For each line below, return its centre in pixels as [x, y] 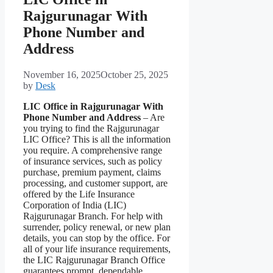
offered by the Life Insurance [79, 194]
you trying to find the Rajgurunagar [91, 129]
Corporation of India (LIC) [75, 205]
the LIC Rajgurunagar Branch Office [94, 260]
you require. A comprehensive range [93, 151]
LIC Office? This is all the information [97, 140]
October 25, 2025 [134, 75]
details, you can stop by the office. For [97, 238]
